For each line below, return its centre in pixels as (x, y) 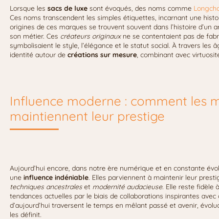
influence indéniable (56, 177)
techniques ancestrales (47, 186)
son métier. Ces (34, 36)
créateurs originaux (89, 36)
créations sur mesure (102, 55)
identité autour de (39, 55)
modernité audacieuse (126, 186)
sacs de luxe (67, 8)
